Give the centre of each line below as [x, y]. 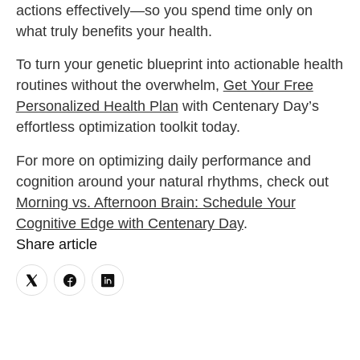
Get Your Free [268, 86]
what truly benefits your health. [114, 31]
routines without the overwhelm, [119, 86]
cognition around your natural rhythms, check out [172, 182]
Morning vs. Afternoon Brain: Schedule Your [155, 203]
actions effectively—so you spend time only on [164, 10]
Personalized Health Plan [97, 106]
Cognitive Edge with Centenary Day [129, 224]
